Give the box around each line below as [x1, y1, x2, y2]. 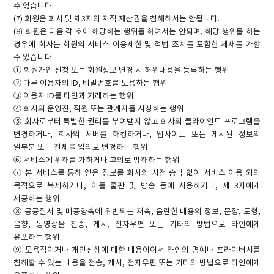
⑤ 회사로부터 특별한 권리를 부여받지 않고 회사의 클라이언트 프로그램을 [13, 117, 261, 127]
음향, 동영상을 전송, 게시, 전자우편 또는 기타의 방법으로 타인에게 [13, 220, 261, 229]
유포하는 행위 [13, 232, 60, 242]
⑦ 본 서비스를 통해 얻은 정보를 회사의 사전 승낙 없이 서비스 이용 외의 [13, 168, 261, 178]
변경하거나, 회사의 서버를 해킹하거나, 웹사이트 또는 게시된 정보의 [13, 130, 261, 139]
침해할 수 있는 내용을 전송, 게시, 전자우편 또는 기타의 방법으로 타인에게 [13, 258, 261, 268]
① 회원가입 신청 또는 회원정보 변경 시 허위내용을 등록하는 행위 [13, 65, 229, 75]
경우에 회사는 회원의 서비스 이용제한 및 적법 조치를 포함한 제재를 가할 [13, 40, 261, 50]
